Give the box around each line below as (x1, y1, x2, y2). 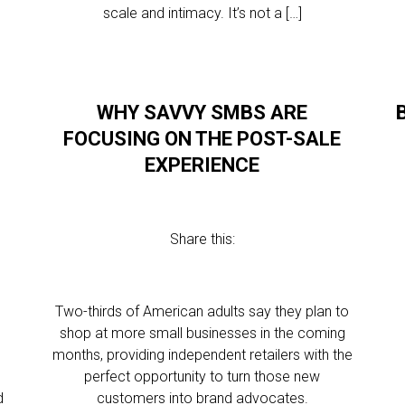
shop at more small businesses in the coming (59, 325, 345, 342)
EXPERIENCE (145, 154, 260, 176)
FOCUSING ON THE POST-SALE (63, 127, 342, 150)
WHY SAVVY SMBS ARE (97, 101, 308, 124)
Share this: (169, 231, 235, 248)
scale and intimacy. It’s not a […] (102, 5, 302, 22)
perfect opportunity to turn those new (84, 368, 321, 385)
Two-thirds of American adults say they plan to (55, 303, 350, 320)
